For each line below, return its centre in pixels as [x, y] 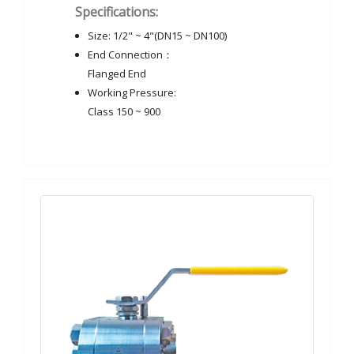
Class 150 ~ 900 [124, 111]
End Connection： [130, 55]
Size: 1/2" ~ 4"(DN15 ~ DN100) [157, 36]
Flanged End [117, 73]
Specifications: [117, 12]
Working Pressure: [132, 92]
